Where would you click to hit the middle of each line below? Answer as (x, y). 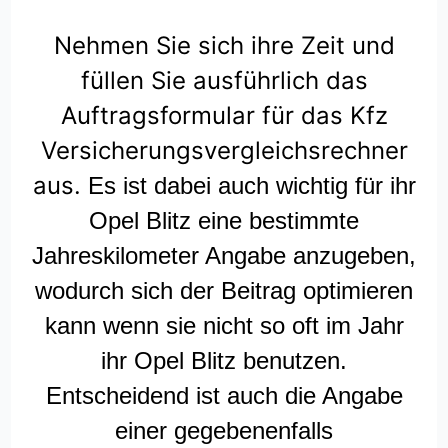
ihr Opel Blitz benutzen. (224, 361)
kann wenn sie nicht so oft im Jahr (224, 326)
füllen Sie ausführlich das (224, 81)
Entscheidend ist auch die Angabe (224, 396)
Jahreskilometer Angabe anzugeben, (224, 256)
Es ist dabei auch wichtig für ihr (251, 186)
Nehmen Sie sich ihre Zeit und (224, 46)
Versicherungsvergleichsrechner (224, 151)
